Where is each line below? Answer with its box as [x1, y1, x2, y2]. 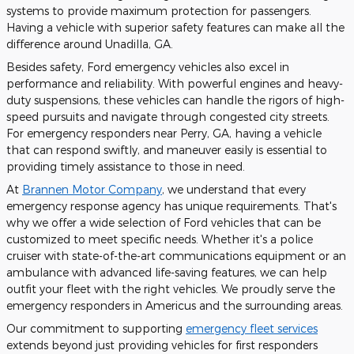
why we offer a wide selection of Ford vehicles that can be [6, 216, 321, 230]
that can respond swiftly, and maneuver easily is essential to [6, 143, 327, 157]
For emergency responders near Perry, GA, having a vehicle [6, 126, 322, 141]
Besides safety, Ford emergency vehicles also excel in [6, 60, 289, 74]
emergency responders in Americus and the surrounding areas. [6, 299, 343, 313]
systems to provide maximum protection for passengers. [6, 4, 311, 18]
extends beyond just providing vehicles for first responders [6, 338, 318, 352]
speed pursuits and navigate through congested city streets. [6, 110, 330, 124]
